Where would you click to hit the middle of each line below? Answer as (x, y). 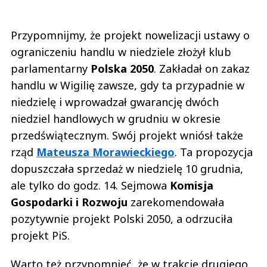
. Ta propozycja (214, 152)
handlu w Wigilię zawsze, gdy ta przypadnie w (128, 86)
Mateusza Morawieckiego (105, 152)
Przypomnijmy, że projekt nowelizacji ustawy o (130, 35)
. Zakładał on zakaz (202, 69)
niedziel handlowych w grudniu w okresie (116, 119)
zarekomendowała (176, 202)
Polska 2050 (122, 69)
